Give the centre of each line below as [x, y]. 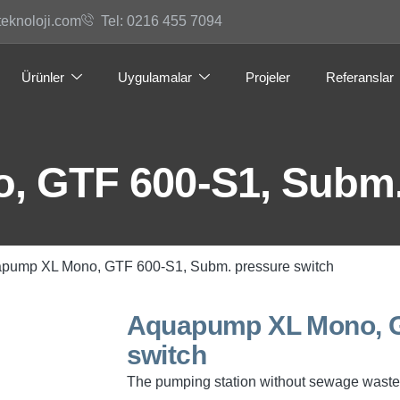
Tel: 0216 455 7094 [162, 21]
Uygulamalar [155, 77]
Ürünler [43, 77]
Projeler [268, 77]
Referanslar [360, 77]
